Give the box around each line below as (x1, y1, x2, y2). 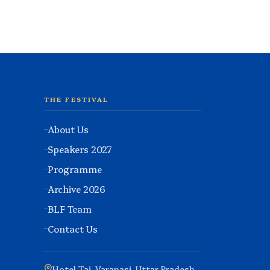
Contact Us (48, 222, 98, 235)
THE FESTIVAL (44, 94, 109, 104)
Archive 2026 (48, 182, 105, 195)
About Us (48, 122, 89, 136)
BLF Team (48, 202, 92, 215)
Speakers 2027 (48, 142, 112, 155)
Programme (48, 162, 102, 175)
